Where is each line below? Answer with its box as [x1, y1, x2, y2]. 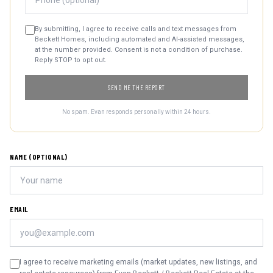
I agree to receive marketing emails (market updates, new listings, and [19, 258, 257, 266]
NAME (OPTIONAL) [10, 152, 68, 161]
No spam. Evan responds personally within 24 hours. [62, 108, 211, 115]
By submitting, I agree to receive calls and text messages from [35, 25, 236, 33]
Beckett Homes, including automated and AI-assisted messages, [35, 35, 244, 43]
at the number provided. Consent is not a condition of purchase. [35, 46, 243, 54]
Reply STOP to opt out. [35, 56, 107, 64]
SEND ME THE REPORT [108, 83, 165, 91]
